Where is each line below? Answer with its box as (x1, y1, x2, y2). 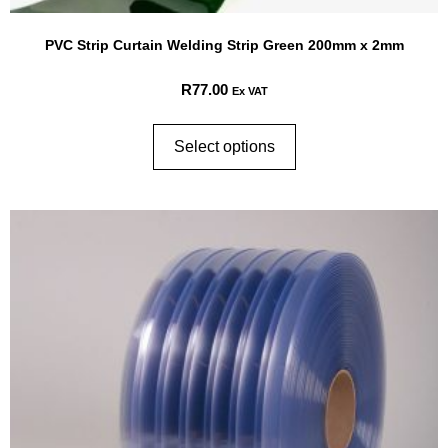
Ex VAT (231, 84, 268, 97)
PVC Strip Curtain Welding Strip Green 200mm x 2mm (44, 36, 404, 53)
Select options (173, 138, 275, 156)
